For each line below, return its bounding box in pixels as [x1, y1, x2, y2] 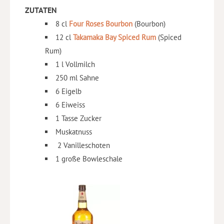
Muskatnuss [55, 127, 92, 137]
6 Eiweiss [55, 100, 85, 110]
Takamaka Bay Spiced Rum [73, 32, 156, 42]
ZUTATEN [25, 5, 57, 15]
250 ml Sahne [55, 73, 99, 83]
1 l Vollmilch [55, 59, 95, 69]
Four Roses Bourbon [69, 19, 132, 29]
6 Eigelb [55, 86, 81, 96]
